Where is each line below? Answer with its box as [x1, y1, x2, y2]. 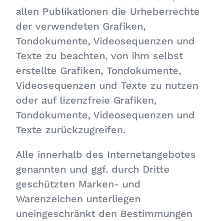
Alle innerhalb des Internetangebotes [16, 148, 196, 160]
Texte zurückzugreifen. [16, 124, 126, 136]
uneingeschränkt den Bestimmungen [16, 208, 193, 220]
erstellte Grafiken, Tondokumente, [16, 65, 182, 76]
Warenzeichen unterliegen [16, 193, 141, 205]
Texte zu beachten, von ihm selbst [16, 50, 184, 62]
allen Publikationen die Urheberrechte [16, 5, 200, 17]
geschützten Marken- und [16, 178, 141, 190]
